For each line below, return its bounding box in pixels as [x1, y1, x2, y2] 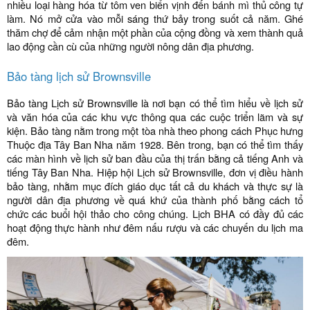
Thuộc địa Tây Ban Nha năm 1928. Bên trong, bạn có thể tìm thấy [7, 137, 303, 152]
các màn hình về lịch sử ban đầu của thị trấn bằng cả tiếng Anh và [7, 151, 303, 165]
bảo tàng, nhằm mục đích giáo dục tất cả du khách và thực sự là [7, 179, 303, 193]
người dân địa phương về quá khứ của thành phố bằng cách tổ [7, 192, 303, 207]
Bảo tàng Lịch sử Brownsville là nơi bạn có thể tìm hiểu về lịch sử [7, 95, 303, 110]
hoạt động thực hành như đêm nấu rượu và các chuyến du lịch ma [7, 220, 303, 235]
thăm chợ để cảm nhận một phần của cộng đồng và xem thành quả [7, 25, 303, 39]
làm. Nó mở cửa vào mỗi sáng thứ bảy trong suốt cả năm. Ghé [7, 11, 303, 26]
